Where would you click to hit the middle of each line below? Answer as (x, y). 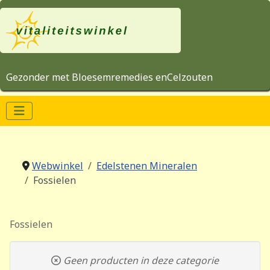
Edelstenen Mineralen (147, 166)
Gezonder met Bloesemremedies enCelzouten (109, 77)
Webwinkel (58, 166)
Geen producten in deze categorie (140, 260)
